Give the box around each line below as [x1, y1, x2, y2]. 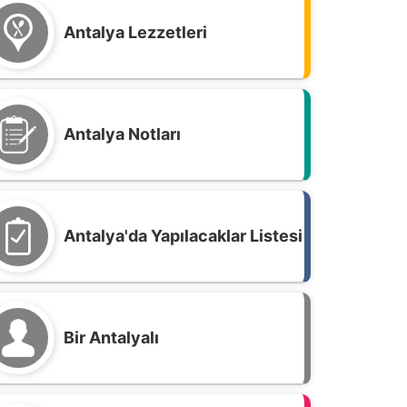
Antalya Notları [64, 124, 181, 144]
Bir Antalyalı [64, 328, 159, 347]
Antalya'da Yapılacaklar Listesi [64, 226, 303, 245]
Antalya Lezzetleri [64, 23, 207, 42]
